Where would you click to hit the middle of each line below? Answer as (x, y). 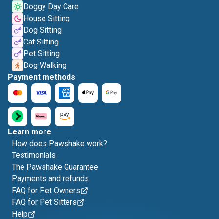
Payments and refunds (50, 179)
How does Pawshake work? (59, 143)
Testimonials (34, 155)
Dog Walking (45, 65)
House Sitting (47, 18)
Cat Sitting (41, 42)
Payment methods (42, 77)
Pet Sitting (42, 54)
